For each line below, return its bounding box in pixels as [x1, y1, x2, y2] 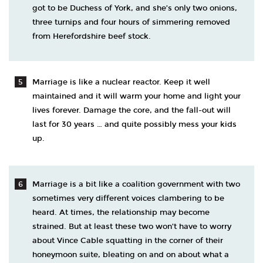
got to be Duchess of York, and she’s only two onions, [32, 4, 237, 13]
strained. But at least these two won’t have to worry [32, 222, 231, 231]
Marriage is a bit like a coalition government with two [32, 180, 240, 189]
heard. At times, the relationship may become [32, 208, 210, 217]
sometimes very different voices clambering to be [32, 194, 224, 203]
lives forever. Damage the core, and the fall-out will [32, 106, 231, 115]
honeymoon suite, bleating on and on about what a [32, 250, 229, 259]
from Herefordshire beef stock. [32, 32, 151, 41]
